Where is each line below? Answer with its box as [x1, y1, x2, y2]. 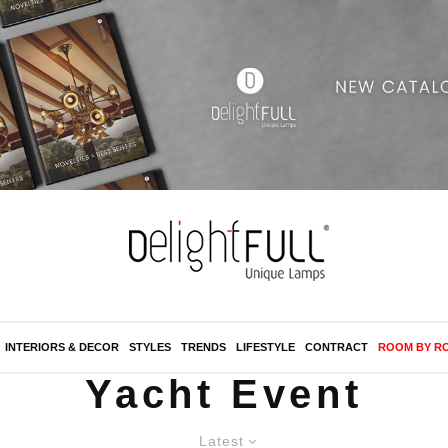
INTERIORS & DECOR [5, 341, 119, 354]
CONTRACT [305, 341, 368, 354]
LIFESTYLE [236, 341, 295, 354]
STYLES [129, 341, 171, 354]
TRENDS [181, 341, 226, 354]
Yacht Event [85, 372, 363, 417]
